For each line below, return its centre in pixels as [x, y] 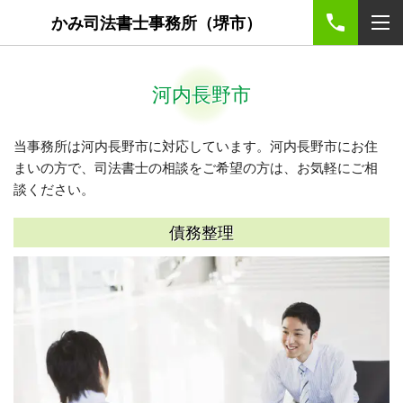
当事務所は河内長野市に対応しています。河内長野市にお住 [196, 146]
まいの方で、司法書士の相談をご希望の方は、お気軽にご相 [196, 167]
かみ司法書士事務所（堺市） [157, 22]
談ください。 [61, 189]
